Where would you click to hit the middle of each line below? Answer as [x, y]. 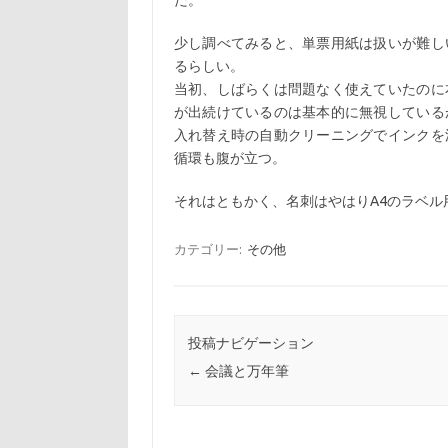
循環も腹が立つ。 [229, 158]
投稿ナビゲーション [250, 343]
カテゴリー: [209, 249]
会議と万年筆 [245, 371]
